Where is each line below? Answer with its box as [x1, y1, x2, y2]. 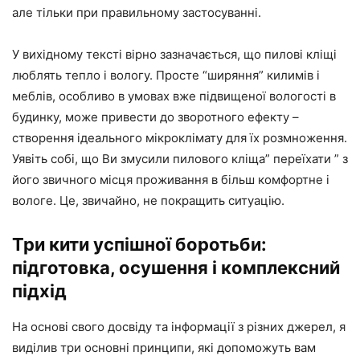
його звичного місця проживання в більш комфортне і [12, 172, 329, 187]
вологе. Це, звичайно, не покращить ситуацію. [12, 193, 284, 208]
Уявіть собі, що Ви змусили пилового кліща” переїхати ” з [12, 151, 348, 166]
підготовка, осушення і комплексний [12, 257, 340, 278]
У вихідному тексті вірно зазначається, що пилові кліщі [12, 47, 337, 62]
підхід [12, 280, 67, 301]
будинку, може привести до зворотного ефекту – [12, 109, 299, 125]
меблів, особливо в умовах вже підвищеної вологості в [12, 88, 336, 104]
